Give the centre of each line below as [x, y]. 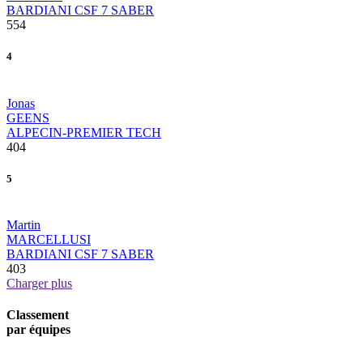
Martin [23, 224]
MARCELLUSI [49, 239]
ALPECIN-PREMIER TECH [84, 132]
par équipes [38, 330]
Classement [38, 315]
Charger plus [39, 283]
